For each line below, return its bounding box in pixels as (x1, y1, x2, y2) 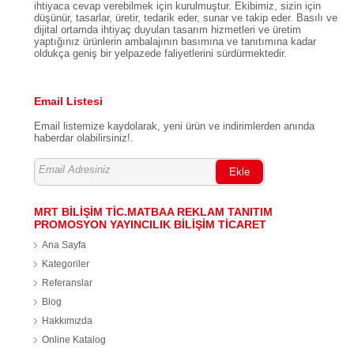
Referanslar (41, 277, 92, 288)
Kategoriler (41, 258, 89, 269)
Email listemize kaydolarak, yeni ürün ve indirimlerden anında (33, 119, 314, 132)
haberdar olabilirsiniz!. (33, 131, 134, 144)
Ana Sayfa (41, 239, 86, 250)
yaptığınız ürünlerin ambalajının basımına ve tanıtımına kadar (33, 35, 316, 47)
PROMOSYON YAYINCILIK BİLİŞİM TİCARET (33, 217, 266, 231)
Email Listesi (33, 94, 103, 107)
